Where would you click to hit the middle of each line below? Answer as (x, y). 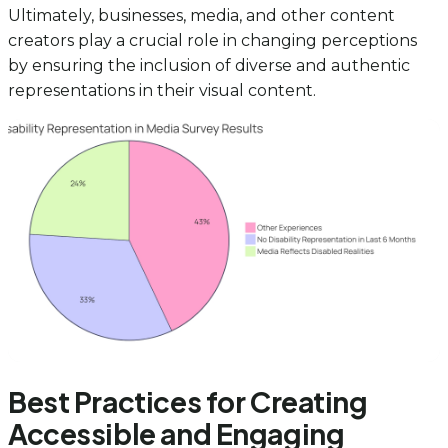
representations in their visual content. (162, 91)
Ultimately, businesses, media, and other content (201, 16)
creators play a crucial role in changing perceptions (212, 41)
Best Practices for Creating (188, 401)
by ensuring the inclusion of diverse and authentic (209, 66)
